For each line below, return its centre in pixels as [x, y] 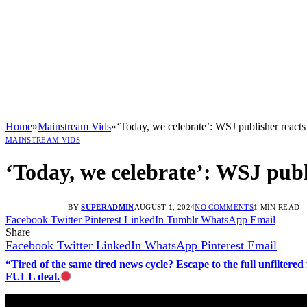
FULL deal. [33, 276]
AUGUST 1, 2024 [164, 207]
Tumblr [182, 219]
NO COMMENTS [224, 207]
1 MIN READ [277, 207]
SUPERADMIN [108, 207]
